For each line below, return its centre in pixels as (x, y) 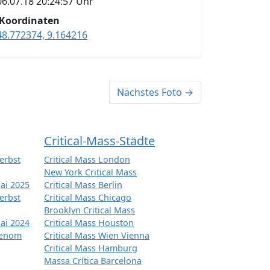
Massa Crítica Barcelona (93, 261)
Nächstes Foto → (155, 93)
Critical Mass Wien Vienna (97, 236)
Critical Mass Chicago (88, 198)
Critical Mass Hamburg (91, 248)
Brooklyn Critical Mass (89, 210)
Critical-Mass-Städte (99, 141)
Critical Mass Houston (89, 223)
